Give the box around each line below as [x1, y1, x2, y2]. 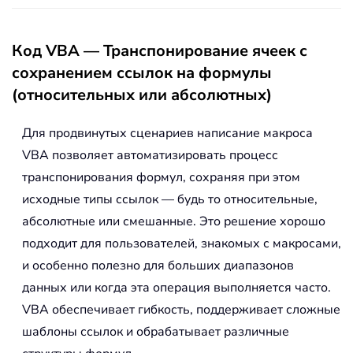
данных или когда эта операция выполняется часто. [22, 279, 331, 297]
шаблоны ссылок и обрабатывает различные [22, 323, 289, 341]
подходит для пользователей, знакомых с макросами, [22, 235, 341, 253]
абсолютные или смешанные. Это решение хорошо [22, 213, 325, 231]
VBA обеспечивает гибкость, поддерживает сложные [22, 301, 340, 319]
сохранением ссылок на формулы [12, 62, 272, 84]
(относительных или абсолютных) [12, 84, 272, 106]
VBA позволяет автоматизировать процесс [22, 147, 278, 165]
